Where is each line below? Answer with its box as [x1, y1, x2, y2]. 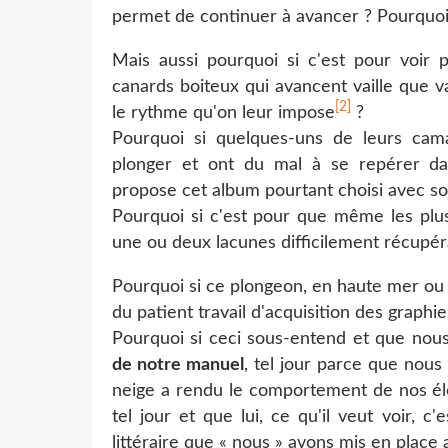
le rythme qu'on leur [112, 103, 278, 122]
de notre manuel [112, 355, 245, 374]
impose [278, 103, 335, 122]
